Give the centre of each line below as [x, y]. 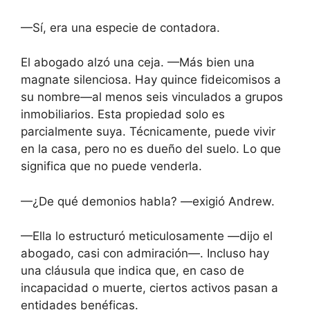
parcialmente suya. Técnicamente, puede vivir [148, 131]
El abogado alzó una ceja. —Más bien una [138, 62]
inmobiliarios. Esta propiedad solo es [123, 114]
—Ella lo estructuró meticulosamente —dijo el [147, 236]
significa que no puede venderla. [111, 166]
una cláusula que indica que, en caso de [133, 271]
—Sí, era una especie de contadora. [120, 27]
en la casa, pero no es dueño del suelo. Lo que [151, 149]
